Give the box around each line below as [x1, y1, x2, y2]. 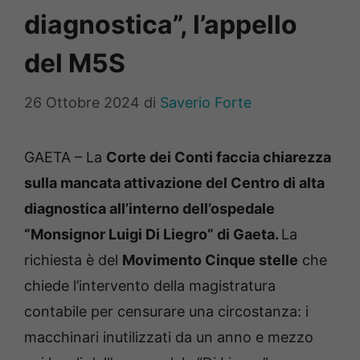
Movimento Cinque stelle [122, 252, 298, 269]
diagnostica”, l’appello [24, 9, 297, 41]
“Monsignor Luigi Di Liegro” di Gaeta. [24, 226, 281, 243]
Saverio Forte [160, 94, 252, 112]
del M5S [24, 47, 125, 80]
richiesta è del [24, 252, 122, 269]
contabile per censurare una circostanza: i [24, 303, 309, 321]
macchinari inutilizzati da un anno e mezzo [24, 329, 313, 346]
